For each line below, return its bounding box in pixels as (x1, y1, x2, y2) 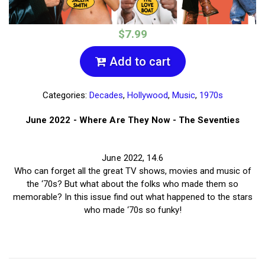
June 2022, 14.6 (102, 153, 163, 164)
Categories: (42, 90, 89, 101)
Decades (89, 90, 123, 101)
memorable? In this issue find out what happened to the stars (12, 192, 253, 203)
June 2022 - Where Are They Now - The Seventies (25, 115, 240, 126)
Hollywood (127, 90, 168, 101)
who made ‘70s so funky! (83, 205, 182, 216)
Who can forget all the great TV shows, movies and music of (14, 166, 251, 177)
